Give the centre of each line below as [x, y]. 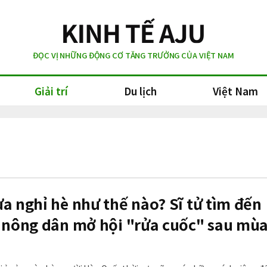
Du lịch [140, 91]
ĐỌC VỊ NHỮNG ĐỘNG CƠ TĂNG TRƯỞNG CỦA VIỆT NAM [133, 55]
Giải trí [51, 91]
